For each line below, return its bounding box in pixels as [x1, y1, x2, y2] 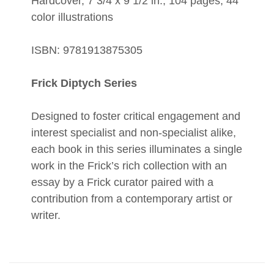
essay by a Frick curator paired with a [31, 176, 213, 188]
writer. [31, 209, 61, 221]
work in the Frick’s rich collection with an [31, 159, 227, 172]
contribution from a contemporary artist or [31, 192, 232, 205]
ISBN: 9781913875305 [31, 43, 143, 56]
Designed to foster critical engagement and [31, 109, 240, 122]
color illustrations [31, 10, 113, 23]
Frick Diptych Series [31, 76, 137, 89]
